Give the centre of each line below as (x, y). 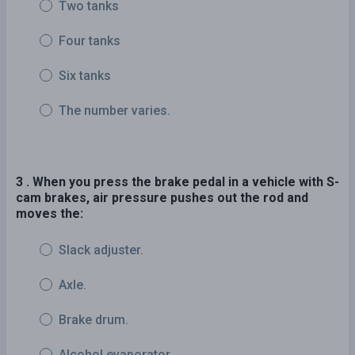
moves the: (50, 213)
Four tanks (90, 40)
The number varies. (115, 110)
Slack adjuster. (101, 250)
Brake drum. (94, 319)
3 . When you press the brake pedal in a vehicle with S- (177, 181)
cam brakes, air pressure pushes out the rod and (162, 197)
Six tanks (85, 75)
